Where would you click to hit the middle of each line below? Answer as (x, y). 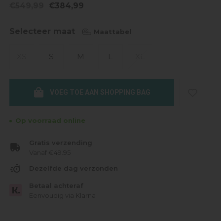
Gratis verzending (60, 143)
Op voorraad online (50, 120)
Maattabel (112, 31)
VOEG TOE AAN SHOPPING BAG (100, 92)
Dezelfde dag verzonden (73, 168)
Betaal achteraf (56, 185)
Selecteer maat (42, 31)
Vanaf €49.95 (50, 152)
